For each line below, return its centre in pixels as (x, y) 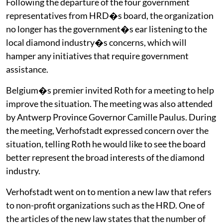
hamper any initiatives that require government (97, 56)
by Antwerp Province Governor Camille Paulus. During (111, 117)
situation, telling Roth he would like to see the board (106, 144)
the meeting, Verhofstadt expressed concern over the (107, 130)
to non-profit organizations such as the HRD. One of (105, 205)
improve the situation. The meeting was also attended (109, 103)
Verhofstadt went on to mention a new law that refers (109, 191)
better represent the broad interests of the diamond (105, 157)
